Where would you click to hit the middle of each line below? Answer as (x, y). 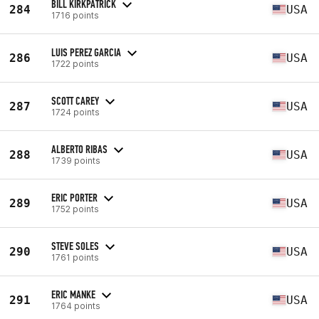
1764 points (76, 305)
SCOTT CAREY (75, 100)
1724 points (75, 112)
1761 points (75, 257)
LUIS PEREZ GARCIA (86, 52)
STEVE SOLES (75, 246)
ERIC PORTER (74, 197)
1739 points (76, 160)
